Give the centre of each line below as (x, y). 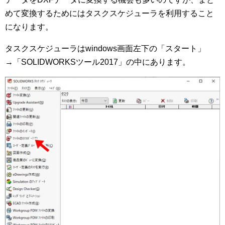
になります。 (29, 27)
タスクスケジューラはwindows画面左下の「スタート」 (105, 48)
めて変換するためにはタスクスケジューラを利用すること (109, 13)
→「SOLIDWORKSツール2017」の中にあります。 (98, 62)
